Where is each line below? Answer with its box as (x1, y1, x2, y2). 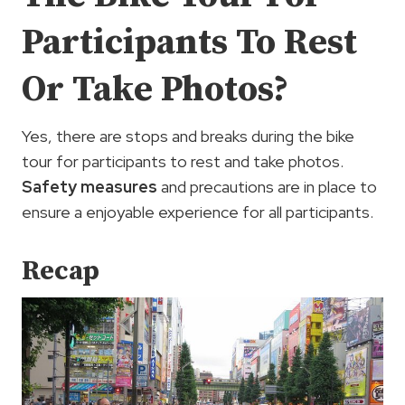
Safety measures (22, 176, 157, 198)
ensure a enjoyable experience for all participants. (22, 202, 373, 223)
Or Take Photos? (22, 67, 288, 113)
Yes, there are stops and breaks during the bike (22, 126, 354, 147)
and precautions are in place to (157, 176, 377, 198)
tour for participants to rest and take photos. (22, 151, 344, 173)
